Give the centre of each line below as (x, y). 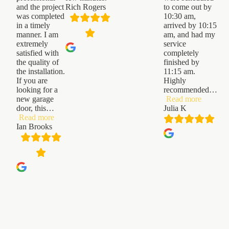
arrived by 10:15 (190, 25)
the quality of (38, 62)
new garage (35, 99)
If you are (32, 80)
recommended (187, 89)
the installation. (41, 71)
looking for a (37, 89)
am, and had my (190, 34)
